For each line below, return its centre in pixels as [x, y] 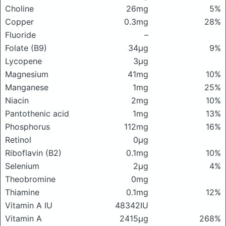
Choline [19, 9]
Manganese [27, 87]
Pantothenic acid [37, 114]
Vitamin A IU [29, 205]
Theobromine [30, 179]
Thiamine [22, 192]
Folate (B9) [26, 48]
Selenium [22, 166]
